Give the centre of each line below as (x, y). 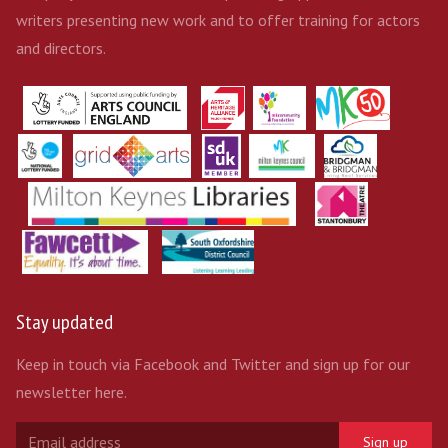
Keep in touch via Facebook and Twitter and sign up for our (213, 364)
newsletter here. (71, 392)
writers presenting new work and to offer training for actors (218, 20)
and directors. (61, 48)
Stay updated (64, 322)
